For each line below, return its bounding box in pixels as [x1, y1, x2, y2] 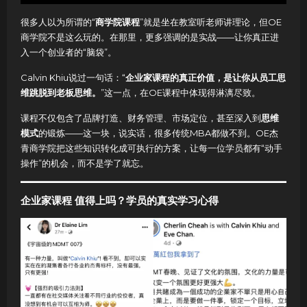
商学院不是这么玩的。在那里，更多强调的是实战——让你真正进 [21, 32, 279, 43]
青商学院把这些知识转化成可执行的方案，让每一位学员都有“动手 [21, 143, 282, 154]
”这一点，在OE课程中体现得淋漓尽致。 [101, 87, 260, 99]
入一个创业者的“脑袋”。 [21, 47, 116, 58]
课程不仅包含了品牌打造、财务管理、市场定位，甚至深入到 [21, 112, 261, 124]
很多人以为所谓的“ [21, 16, 95, 28]
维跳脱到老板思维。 [21, 87, 101, 99]
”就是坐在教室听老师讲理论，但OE [140, 16, 282, 28]
